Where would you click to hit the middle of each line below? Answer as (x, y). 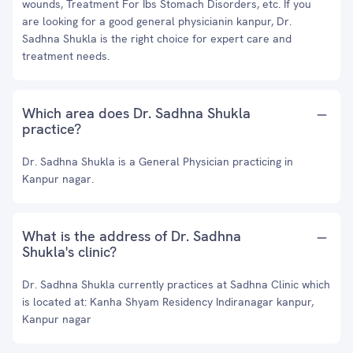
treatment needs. (66, 56)
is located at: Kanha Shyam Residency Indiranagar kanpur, (168, 302)
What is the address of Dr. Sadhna (132, 236)
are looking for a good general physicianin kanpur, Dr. (157, 21)
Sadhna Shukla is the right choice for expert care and (157, 39)
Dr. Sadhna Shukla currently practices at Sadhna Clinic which (176, 284)
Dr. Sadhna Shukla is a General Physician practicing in (158, 162)
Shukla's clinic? (69, 252)
